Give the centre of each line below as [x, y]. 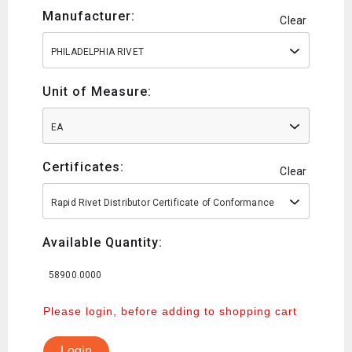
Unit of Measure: [97, 91]
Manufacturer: [89, 16]
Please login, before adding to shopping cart [170, 311]
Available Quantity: [103, 242]
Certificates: [83, 167]
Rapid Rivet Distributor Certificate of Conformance [163, 202]
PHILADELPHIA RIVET [97, 51]
